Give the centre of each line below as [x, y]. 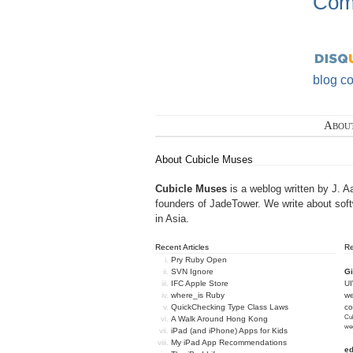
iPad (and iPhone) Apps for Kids [230, 330]
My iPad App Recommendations [229, 342]
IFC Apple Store [200, 283]
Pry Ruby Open [199, 259]
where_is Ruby [198, 295]
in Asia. [172, 218]
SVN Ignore [193, 271]
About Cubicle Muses [204, 159]
